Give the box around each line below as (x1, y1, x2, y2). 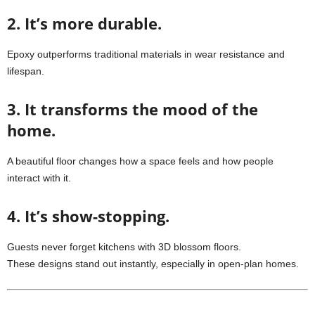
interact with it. (7, 172, 71, 184)
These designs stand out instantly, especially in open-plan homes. (7, 258, 299, 269)
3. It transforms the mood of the (7, 98, 258, 120)
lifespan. (7, 65, 44, 77)
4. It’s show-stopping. (7, 205, 169, 226)
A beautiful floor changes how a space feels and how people (7, 155, 274, 167)
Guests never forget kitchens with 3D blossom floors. (7, 241, 241, 252)
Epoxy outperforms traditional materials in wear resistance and (7, 49, 285, 60)
